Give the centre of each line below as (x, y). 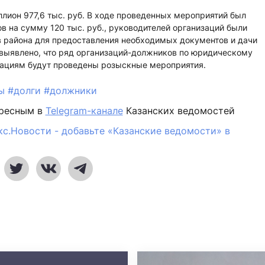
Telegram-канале (84, 111)
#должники (70, 91)
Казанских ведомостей (179, 111)
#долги (25, 91)
